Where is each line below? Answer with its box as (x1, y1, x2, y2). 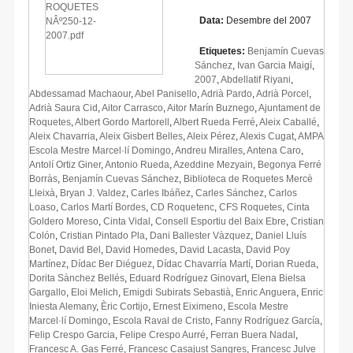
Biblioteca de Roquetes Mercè (184, 173, 313, 184)
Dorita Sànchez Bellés (29, 272, 124, 284)
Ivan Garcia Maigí (237, 59, 312, 71)
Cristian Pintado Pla (60, 229, 145, 241)
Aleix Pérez (187, 130, 236, 142)
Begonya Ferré (258, 158, 321, 170)
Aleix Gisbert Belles (99, 130, 183, 142)
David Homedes (106, 243, 175, 255)
